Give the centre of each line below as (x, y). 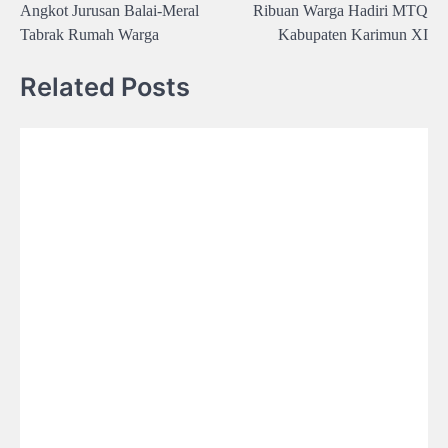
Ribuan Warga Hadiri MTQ (340, 10)
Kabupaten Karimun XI (353, 34)
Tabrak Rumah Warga (89, 34)
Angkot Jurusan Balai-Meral (109, 10)
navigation (66, 20)
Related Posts (105, 87)
